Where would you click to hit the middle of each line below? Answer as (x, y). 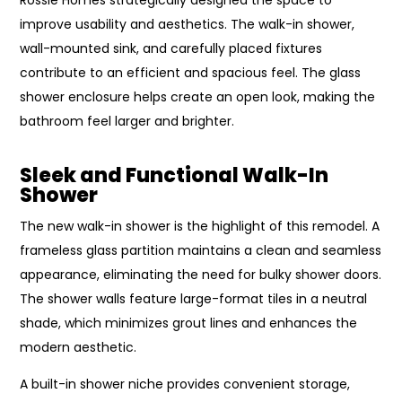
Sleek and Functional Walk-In (175, 175)
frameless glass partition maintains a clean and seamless (201, 250)
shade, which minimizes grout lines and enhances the (189, 323)
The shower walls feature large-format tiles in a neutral (194, 298)
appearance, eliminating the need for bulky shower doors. (201, 274)
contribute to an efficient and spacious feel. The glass (191, 72)
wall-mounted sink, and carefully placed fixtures (171, 48)
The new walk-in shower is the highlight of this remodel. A (200, 226)
